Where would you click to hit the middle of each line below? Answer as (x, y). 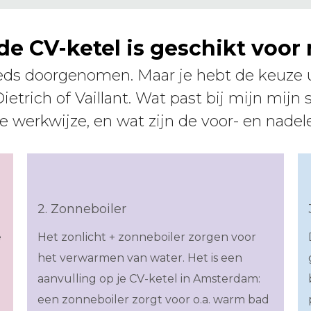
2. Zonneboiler (82, 209)
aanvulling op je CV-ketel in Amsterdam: (149, 279)
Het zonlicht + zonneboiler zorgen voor (147, 237)
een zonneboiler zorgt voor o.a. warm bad (153, 300)
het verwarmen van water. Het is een (140, 258)
